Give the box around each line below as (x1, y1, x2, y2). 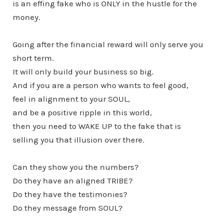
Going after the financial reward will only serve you (12, 39, 203, 49)
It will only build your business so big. (12, 66, 154, 76)
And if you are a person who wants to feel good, (12, 80, 188, 90)
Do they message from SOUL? (12, 202, 123, 213)
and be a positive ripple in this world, (12, 107, 152, 117)
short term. (12, 53, 54, 63)
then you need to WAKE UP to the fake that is (12, 121, 181, 131)
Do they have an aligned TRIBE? (12, 175, 133, 185)
